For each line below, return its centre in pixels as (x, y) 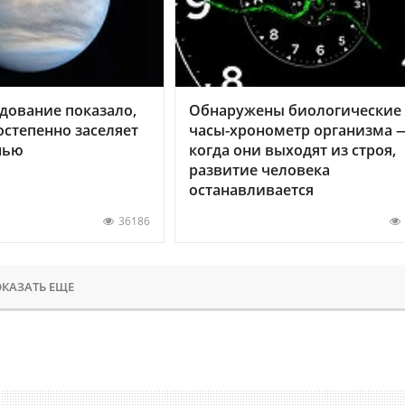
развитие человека (259, 170)
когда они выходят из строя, (292, 150)
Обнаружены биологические (295, 110)
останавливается (251, 189)
